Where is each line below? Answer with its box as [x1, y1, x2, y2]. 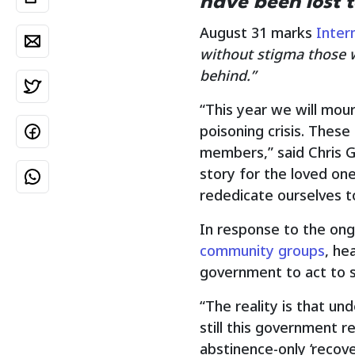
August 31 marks [200, 22, 316, 42]
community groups [200, 240, 325, 260]
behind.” [200, 65, 256, 85]
